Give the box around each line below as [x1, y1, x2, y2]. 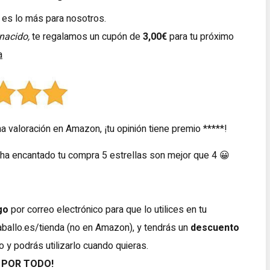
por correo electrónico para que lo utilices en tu [8, 202, 207, 218]
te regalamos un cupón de [30, 30, 143, 45]
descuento [190, 221, 239, 236]
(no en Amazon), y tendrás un [64, 221, 190, 236]
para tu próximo [167, 30, 234, 45]
